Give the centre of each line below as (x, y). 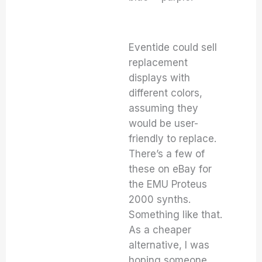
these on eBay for (170, 169)
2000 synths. (160, 199)
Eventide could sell (173, 47)
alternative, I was (169, 245)
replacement (158, 63)
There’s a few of (167, 154)
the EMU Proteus (168, 184)
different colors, (166, 93)
